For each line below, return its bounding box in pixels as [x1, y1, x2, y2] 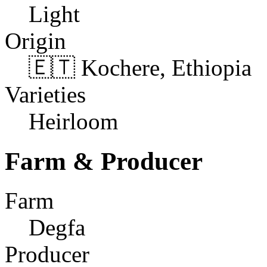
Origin [5, 27, 66, 54]
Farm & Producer [5, 147, 203, 175]
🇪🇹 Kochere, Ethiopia [29, 54, 252, 80]
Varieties [5, 81, 86, 107]
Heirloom [29, 108, 118, 134]
